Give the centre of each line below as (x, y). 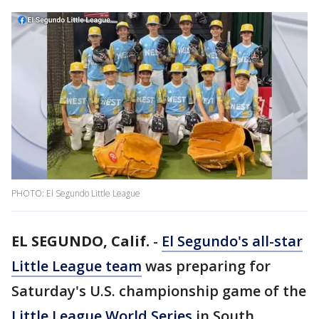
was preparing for (206, 266)
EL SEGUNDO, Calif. (80, 241)
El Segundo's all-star (232, 241)
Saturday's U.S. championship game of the (159, 291)
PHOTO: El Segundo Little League (76, 194)
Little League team (77, 266)
